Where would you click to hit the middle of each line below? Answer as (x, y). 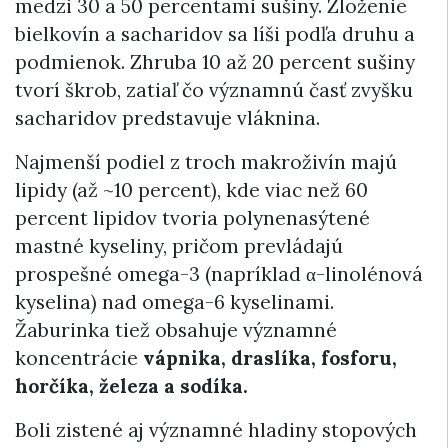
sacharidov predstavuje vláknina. (167, 118)
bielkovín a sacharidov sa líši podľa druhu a (215, 34)
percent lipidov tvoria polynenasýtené (192, 218)
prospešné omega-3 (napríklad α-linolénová (219, 274)
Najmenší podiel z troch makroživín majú (206, 162)
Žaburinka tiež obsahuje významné (176, 330)
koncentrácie (79, 358)
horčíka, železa (87, 386)
